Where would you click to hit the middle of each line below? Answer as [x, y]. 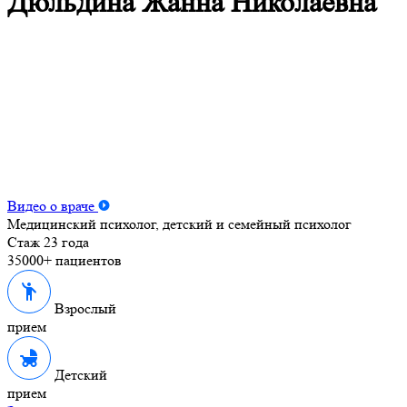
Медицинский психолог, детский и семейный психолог [179, 224]
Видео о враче [53, 206]
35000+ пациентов [65, 260]
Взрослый [84, 308]
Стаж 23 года [48, 242]
